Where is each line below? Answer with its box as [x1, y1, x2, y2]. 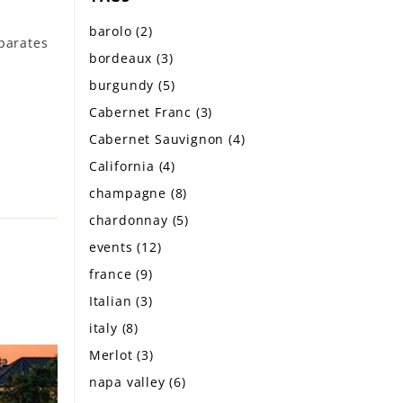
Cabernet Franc [88, 103, 196, 121]
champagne [88, 184, 171, 201]
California [88, 157, 159, 175]
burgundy [88, 76, 159, 94]
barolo [88, 22, 137, 40]
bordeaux [88, 49, 157, 67]
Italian [88, 292, 137, 309]
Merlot [88, 346, 138, 363]
